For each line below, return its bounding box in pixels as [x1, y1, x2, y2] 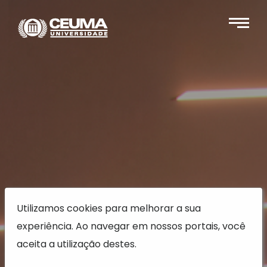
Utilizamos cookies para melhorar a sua [16, 201, 201, 215]
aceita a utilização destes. [16, 237, 136, 251]
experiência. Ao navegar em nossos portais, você [16, 219, 246, 233]
